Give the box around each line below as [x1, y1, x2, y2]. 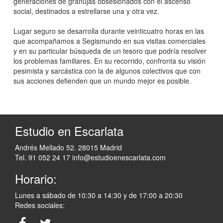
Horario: [15, 169, 57, 187]
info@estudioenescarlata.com [70, 152, 166, 162]
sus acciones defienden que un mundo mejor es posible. [13, 75, 191, 86]
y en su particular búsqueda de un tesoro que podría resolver [13, 45, 207, 56]
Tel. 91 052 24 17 [15, 152, 70, 162]
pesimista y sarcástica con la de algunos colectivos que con [13, 65, 201, 76]
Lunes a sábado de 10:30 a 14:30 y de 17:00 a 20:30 [15, 190, 183, 200]
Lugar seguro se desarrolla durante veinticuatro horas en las [13, 25, 204, 36]
